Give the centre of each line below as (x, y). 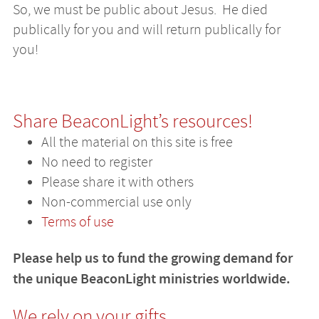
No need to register (96, 162)
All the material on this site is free (137, 142)
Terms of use (77, 221)
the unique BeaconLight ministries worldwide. (151, 279)
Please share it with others (117, 182)
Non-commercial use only (116, 202)
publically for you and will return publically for (146, 30)
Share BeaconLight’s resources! (132, 121)
